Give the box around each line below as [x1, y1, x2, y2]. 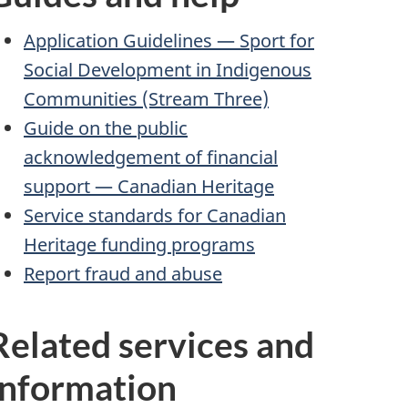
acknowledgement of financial [24, 144, 278, 169]
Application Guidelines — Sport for [24, 27, 314, 53]
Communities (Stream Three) [24, 86, 269, 111]
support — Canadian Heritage [24, 173, 274, 199]
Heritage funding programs [24, 231, 255, 257]
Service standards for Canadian [24, 202, 286, 228]
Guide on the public [24, 115, 188, 140]
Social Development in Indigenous [24, 56, 311, 82]
